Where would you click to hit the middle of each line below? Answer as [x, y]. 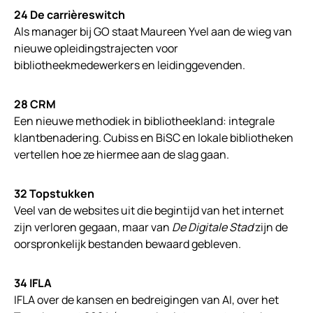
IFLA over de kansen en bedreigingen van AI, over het [146, 300]
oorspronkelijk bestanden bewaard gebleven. [128, 244]
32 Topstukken [54, 194]
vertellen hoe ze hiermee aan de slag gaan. [122, 155]
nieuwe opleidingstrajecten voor [96, 49]
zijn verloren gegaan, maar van [93, 227]
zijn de [270, 227]
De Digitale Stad [212, 227]
